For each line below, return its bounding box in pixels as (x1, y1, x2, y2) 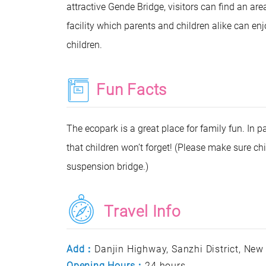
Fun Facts (96, 81, 167, 99)
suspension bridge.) (66, 161, 148, 172)
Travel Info (104, 202, 181, 220)
